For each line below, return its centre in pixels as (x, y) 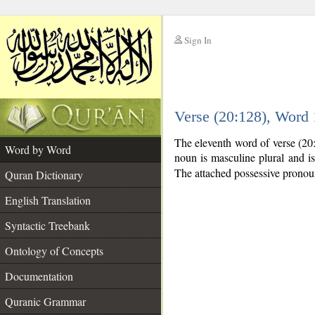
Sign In (198, 40)
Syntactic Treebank (47, 225)
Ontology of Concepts (54, 251)
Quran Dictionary (44, 175)
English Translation (48, 200)
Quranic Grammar (45, 301)
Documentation (39, 276)
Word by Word (38, 149)
